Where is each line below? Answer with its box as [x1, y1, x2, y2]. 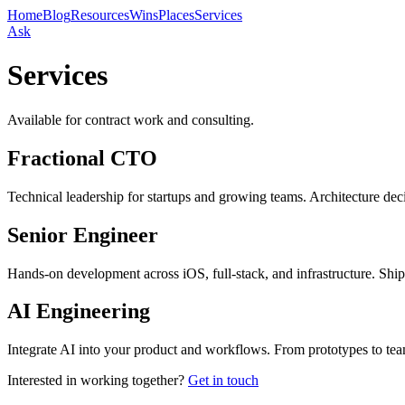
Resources [71, 7, 129, 23]
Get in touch [188, 372, 259, 389]
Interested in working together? [7, 372, 184, 389]
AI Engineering [7, 299, 150, 324]
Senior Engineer [7, 222, 158, 247]
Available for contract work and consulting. [7, 111, 254, 127]
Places [158, 7, 194, 23]
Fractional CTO [7, 146, 157, 170]
